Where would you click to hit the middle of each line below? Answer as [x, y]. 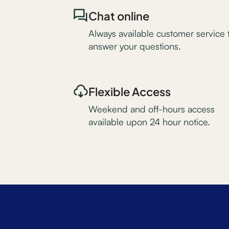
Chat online [119, 15]
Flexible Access [129, 91]
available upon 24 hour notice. [149, 122]
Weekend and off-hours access [151, 109]
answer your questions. [134, 46]
